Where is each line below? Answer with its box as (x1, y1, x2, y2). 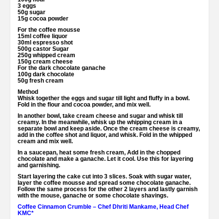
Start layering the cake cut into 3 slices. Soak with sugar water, (18, 173, 191, 180)
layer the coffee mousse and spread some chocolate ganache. (18, 179, 191, 186)
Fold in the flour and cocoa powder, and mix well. (18, 101, 151, 108)
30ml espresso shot (18, 39, 73, 46)
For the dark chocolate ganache (18, 64, 106, 71)
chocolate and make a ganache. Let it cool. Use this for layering (18, 155, 193, 162)
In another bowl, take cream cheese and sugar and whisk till (18, 112, 183, 119)
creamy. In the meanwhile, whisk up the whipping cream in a (18, 118, 182, 126)
